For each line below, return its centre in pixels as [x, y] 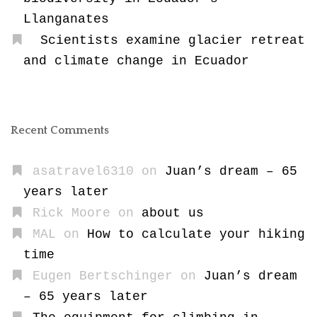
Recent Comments [60, 130]
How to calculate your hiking [196, 234]
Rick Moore [71, 213]
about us [172, 213]
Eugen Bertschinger [102, 276]
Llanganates [66, 19]
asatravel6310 [83, 171]
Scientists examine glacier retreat [172, 40]
